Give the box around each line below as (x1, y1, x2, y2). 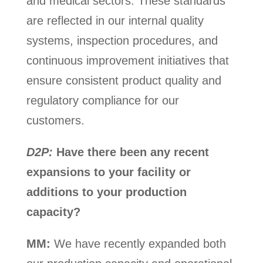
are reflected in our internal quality (26, 14, 204, 28)
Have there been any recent (52, 146, 209, 159)
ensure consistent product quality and (26, 74, 221, 87)
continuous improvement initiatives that (26, 54, 229, 68)
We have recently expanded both (50, 237, 226, 251)
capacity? (26, 205, 80, 219)
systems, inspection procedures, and (26, 34, 218, 48)
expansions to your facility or (26, 166, 191, 179)
